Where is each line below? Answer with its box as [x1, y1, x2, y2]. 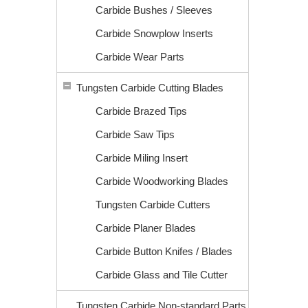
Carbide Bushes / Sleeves [96, 4, 212, 16]
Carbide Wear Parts [96, 51, 184, 63]
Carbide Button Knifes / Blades [96, 245, 232, 257]
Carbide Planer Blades [96, 222, 196, 234]
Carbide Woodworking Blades [96, 175, 228, 187]
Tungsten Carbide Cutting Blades [76, 82, 223, 93]
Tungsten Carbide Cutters [96, 199, 210, 210]
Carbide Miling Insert [96, 152, 188, 164]
